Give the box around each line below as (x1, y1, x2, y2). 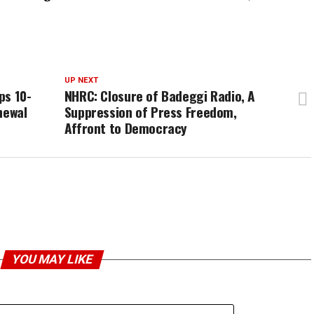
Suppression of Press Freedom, (64, 102, 237, 122)
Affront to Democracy (64, 118, 188, 138)
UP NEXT (64, 76, 98, 85)
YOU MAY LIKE (9, 252, 95, 266)
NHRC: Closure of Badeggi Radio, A (64, 86, 256, 106)
